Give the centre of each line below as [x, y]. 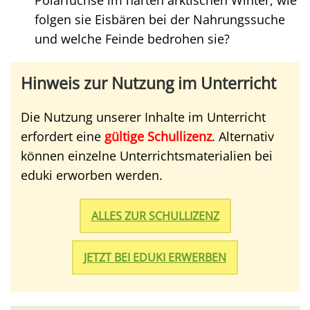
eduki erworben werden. [92, 175]
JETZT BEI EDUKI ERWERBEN [155, 257]
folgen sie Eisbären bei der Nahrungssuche [160, 19]
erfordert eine [61, 136]
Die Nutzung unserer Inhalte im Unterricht [143, 117]
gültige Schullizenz [156, 136]
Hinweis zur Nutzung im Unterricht [148, 83]
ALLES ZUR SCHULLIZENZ [155, 216]
